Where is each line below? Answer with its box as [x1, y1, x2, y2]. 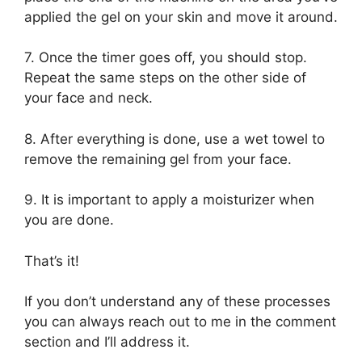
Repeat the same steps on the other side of [24, 69, 306, 86]
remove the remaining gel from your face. [24, 150, 292, 167]
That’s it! [24, 252, 79, 269]
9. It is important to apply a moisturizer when [24, 192, 314, 208]
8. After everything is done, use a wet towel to [24, 130, 325, 147]
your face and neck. [24, 90, 153, 107]
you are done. [24, 212, 114, 229]
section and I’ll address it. [24, 334, 190, 351]
